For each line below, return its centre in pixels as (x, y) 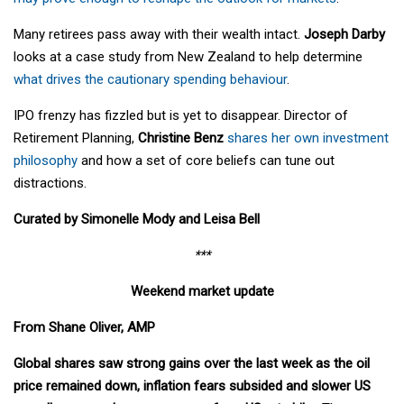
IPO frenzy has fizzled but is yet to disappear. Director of (181, 116)
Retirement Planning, (76, 138)
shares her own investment (308, 138)
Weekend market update (202, 292)
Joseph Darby (344, 35)
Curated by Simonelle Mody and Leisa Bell (137, 220)
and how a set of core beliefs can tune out (206, 161)
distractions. (50, 184)
